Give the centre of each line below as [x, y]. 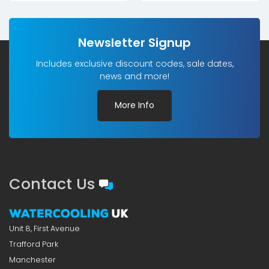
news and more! [134, 76]
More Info [134, 105]
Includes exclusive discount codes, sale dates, [134, 63]
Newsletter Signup [134, 42]
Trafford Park [34, 244]
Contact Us [54, 184]
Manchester [32, 259]
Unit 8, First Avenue [44, 228]
